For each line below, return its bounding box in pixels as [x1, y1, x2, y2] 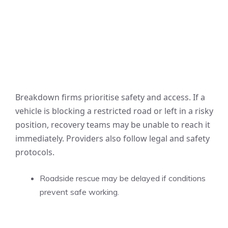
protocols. [15, 147, 54, 158]
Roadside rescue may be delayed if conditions [40, 173, 206, 183]
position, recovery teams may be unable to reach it [15, 119, 210, 130]
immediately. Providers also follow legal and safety [15, 133, 210, 144]
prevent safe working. [40, 187, 119, 197]
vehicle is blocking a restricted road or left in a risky [15, 105, 213, 117]
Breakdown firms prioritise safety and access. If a [15, 92, 205, 103]
